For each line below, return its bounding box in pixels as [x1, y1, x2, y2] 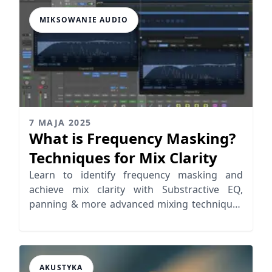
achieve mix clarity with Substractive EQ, [29, 182, 243, 196]
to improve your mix [29, 211, 122, 225]
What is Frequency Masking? [29, 127, 236, 148]
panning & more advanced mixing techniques [29, 197, 243, 211]
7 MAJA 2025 [29, 116, 92, 128]
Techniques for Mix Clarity [29, 147, 217, 168]
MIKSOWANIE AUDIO [39, 14, 129, 25]
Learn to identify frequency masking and [29, 168, 243, 182]
